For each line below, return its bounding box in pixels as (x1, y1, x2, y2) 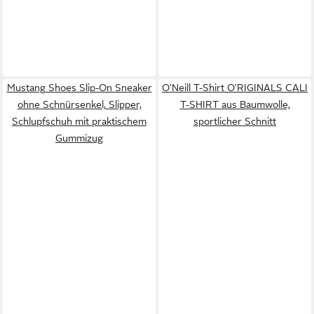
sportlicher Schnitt (193, 116, 276, 127)
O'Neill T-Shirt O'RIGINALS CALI (162, 82, 308, 93)
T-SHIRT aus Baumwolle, (179, 99, 290, 110)
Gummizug (55, 132, 103, 144)
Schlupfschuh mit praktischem (12, 116, 146, 127)
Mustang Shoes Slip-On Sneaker (6, 82, 152, 93)
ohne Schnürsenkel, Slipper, (17, 99, 142, 110)
